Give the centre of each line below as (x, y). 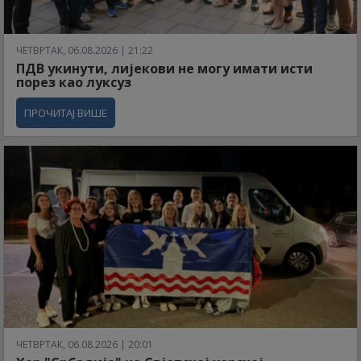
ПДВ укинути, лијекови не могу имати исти (164, 68)
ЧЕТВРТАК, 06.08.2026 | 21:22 (85, 50)
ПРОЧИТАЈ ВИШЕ (66, 112)
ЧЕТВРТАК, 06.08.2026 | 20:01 (85, 344)
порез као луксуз (74, 82)
